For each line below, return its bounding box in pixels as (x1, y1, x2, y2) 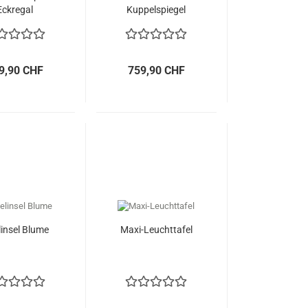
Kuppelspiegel (126, 4, 186, 15)
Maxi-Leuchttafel (120, 224, 192, 235)
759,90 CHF (127, 64, 185, 77)
